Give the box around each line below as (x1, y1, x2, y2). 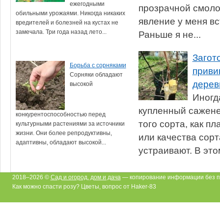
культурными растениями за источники (15, 120, 125, 127)
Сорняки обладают (69, 71, 123, 78)
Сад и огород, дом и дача (50, 173, 121, 181)
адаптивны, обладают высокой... (15, 138, 106, 146)
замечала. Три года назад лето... (15, 28, 107, 35)
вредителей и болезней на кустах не (15, 19, 118, 26)
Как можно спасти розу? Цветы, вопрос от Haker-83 (12, 183, 156, 190)
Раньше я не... (138, 28, 201, 40)
